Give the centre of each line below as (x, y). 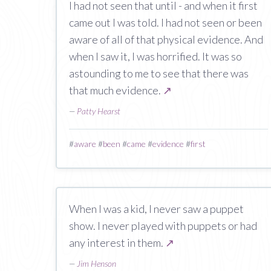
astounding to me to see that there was (159, 73)
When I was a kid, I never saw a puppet (156, 209)
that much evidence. (116, 90)
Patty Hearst (99, 111)
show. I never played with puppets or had (163, 226)
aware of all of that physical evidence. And (166, 39)
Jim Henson (96, 263)
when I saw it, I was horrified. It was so (155, 56)
